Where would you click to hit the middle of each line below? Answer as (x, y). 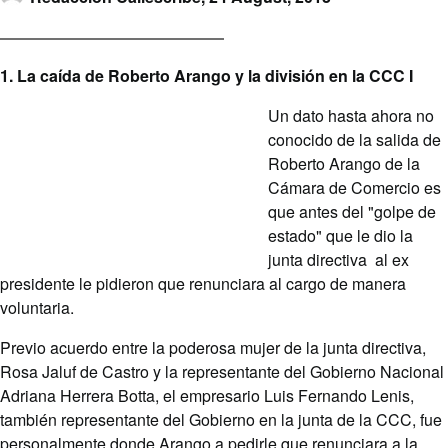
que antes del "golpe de (352, 212)
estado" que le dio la (340, 236)
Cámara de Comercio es (354, 188)
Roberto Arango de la (344, 164)
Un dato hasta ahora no (351, 116)
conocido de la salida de (354, 140)
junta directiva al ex (338, 260)
